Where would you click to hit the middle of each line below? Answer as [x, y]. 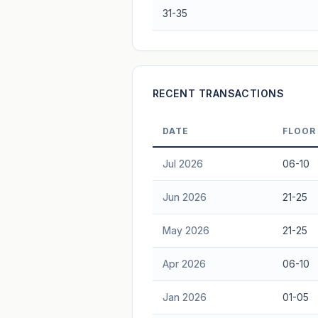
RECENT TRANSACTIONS [218, 93]
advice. [170, 37]
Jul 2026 [182, 163]
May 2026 [186, 230]
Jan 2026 [184, 297]
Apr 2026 [184, 263]
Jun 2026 [184, 197]
